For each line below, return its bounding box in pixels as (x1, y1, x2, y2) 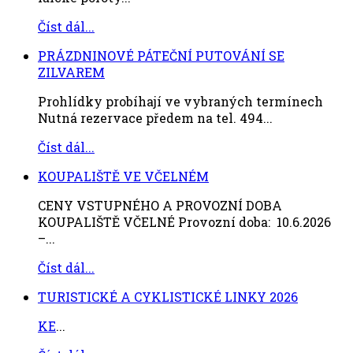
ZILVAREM (38, 64, 105, 81)
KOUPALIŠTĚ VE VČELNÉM (38, 168, 209, 185)
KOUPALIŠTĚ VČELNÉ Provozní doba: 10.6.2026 (38, 214, 331, 231)
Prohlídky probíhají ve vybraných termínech (38, 93, 326, 110)
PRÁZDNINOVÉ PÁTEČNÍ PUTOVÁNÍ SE (38, 47, 284, 65)
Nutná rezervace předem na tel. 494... (38, 110, 273, 127)
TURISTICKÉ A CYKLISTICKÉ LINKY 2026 (38, 288, 298, 306)
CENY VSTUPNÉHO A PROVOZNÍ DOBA (38, 197, 282, 214)
